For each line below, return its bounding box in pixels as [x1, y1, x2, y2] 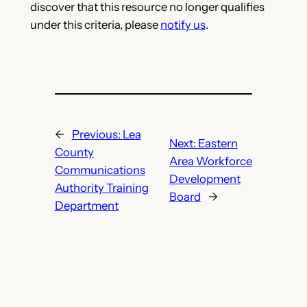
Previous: [71, 127, 123, 141]
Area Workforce [169, 153, 252, 168]
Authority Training [54, 180, 149, 195]
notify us [160, 18, 206, 32]
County [54, 145, 94, 159]
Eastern [197, 136, 238, 150]
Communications [54, 162, 145, 177]
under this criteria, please [29, 18, 160, 32]
